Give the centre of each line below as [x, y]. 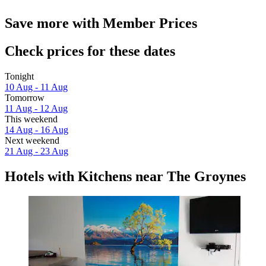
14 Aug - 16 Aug [37, 129]
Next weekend [32, 140]
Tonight [19, 76]
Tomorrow [25, 97]
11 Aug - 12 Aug [36, 108]
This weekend [31, 119]
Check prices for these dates [90, 51]
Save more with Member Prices [101, 23]
